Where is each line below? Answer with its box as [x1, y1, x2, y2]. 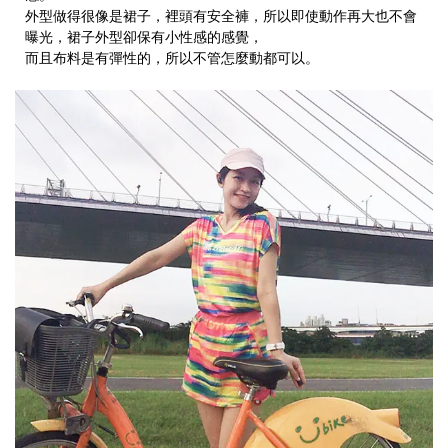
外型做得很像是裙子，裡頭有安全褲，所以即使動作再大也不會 [25, 7, 417, 26]
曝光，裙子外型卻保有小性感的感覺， [25, 28, 263, 47]
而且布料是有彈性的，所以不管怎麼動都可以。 [25, 49, 319, 68]
